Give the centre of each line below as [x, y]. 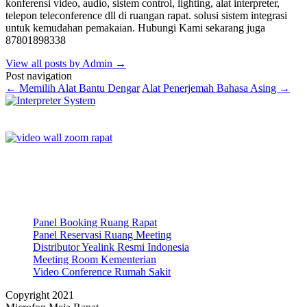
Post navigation [39, 76]
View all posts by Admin [60, 64]
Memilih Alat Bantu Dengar [78, 88]
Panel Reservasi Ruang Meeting [102, 235]
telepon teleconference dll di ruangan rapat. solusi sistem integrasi [146, 16]
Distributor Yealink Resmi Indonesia [111, 247]
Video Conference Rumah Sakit [102, 272]
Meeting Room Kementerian [95, 260]
